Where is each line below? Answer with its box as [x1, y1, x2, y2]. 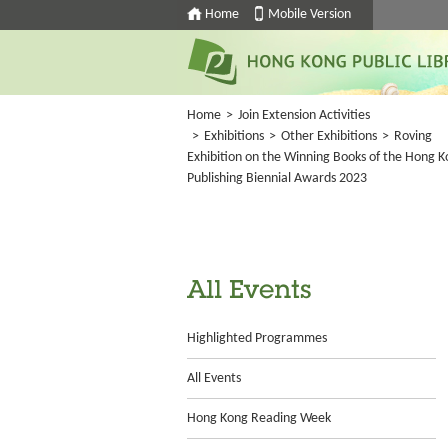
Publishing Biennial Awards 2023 [187, 171, 367, 186]
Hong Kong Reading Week [187, 411, 331, 426]
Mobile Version [268, 7, 351, 22]
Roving [394, 129, 432, 144]
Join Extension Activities [238, 108, 370, 123]
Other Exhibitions [281, 129, 377, 144]
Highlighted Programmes [187, 331, 327, 346]
